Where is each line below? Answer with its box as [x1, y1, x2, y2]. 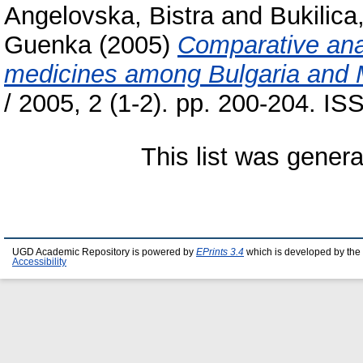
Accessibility [12, 257, 66, 267]
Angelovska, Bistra [4, 2, 214, 31]
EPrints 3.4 [196, 247, 244, 257]
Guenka [4, 31, 92, 60]
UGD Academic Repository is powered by [12, 247, 196, 257]
